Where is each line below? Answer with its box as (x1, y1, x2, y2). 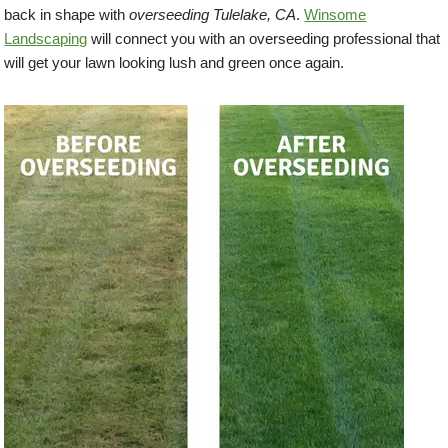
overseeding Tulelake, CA (129, 6, 297, 24)
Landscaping (4, 30, 88, 48)
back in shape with (4, 6, 130, 24)
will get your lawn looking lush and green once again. (4, 54, 345, 72)
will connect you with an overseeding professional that (87, 30, 441, 48)
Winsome (304, 6, 367, 24)
